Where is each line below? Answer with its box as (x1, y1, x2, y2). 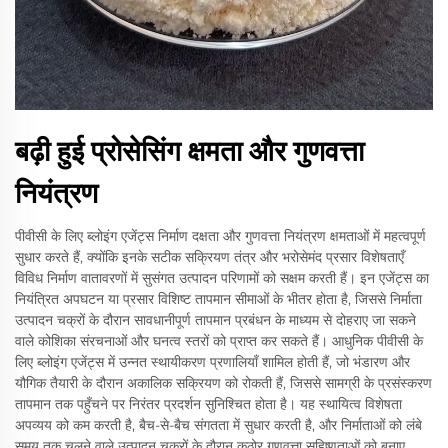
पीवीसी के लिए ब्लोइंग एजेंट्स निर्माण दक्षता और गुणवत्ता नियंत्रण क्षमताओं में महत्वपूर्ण (15, 227, 426, 245)
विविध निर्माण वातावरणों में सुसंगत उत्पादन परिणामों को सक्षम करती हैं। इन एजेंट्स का (15, 269, 429, 287)
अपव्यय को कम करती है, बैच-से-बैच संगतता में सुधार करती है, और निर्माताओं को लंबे (15, 416, 422, 434)
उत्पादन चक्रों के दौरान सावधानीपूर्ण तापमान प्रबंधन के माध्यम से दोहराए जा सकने (15, 311, 416, 329)
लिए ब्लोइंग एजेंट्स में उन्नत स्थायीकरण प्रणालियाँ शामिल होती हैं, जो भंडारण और (15, 353, 410, 371)
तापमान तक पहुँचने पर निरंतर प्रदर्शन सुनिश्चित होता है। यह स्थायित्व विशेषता (15, 395, 402, 413)
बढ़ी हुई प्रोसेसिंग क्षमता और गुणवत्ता (15, 134, 364, 168)
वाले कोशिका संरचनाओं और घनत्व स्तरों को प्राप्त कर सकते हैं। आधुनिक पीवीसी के (15, 332, 423, 350)
